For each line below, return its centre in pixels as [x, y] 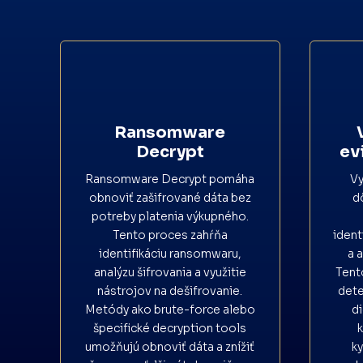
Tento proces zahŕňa [170, 235]
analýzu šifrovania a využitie [170, 272]
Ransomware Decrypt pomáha [170, 179]
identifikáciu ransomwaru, [170, 253]
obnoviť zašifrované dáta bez [170, 197]
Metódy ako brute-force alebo [170, 309]
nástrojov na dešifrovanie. [170, 290]
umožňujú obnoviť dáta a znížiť [170, 346]
